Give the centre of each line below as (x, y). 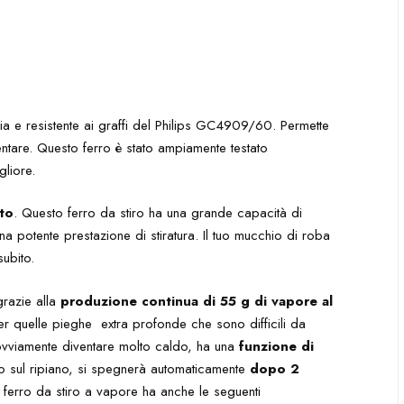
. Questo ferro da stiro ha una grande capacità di (158, 213)
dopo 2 (275, 368)
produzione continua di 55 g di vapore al (197, 301)
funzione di (277, 346)
